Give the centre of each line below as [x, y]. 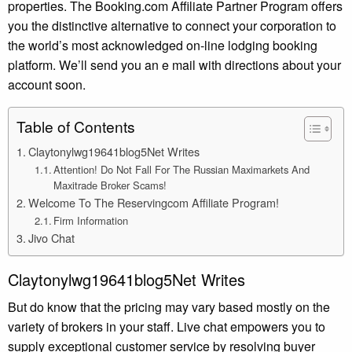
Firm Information [91, 220]
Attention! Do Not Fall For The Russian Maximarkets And [182, 169]
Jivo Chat [51, 237]
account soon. [47, 84]
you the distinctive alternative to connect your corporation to [172, 25]
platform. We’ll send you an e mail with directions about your [174, 64]
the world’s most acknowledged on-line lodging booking [163, 45]
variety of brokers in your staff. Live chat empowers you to [167, 326]
